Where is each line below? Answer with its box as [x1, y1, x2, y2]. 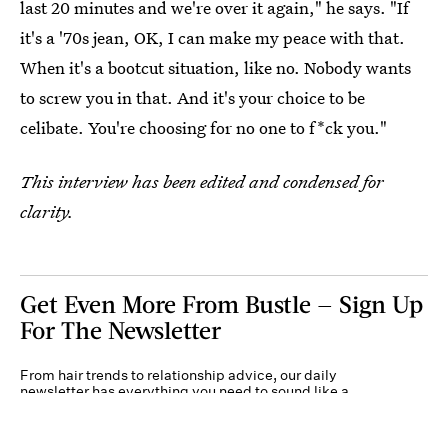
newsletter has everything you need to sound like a [20, 381, 349, 400]
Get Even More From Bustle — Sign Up [20, 288, 423, 318]
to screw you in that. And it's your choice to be [20, 85, 365, 109]
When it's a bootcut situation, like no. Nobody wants [20, 55, 411, 79]
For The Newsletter [20, 314, 221, 344]
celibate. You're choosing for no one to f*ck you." [20, 115, 387, 139]
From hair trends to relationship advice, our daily [20, 365, 337, 384]
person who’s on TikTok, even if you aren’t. [20, 397, 296, 416]
